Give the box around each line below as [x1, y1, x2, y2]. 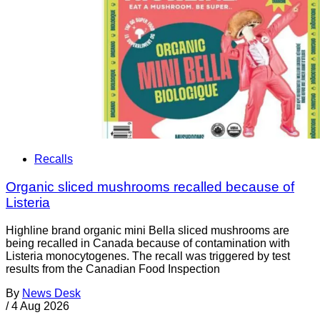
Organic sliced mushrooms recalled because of [6, 179, 294, 195]
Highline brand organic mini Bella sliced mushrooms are [6, 224, 289, 236]
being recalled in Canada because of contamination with [6, 236, 290, 249]
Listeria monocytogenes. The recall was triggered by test [6, 249, 290, 262]
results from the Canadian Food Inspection [6, 262, 220, 275]
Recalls [34, 153, 73, 166]
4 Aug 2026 [11, 299, 69, 312]
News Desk [22, 286, 81, 299]
